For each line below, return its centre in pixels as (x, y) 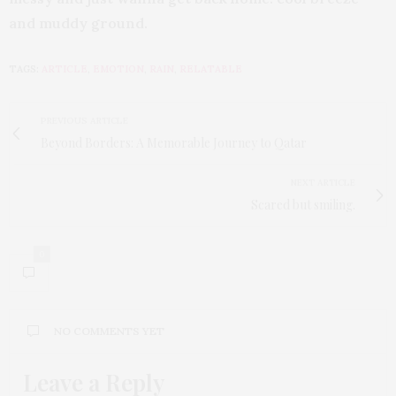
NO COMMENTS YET (109, 331)
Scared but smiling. (303, 204)
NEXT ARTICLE (323, 182)
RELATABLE (211, 69)
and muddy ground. (80, 23)
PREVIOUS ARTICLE (84, 120)
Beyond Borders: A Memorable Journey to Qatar (174, 142)
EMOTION (118, 69)
